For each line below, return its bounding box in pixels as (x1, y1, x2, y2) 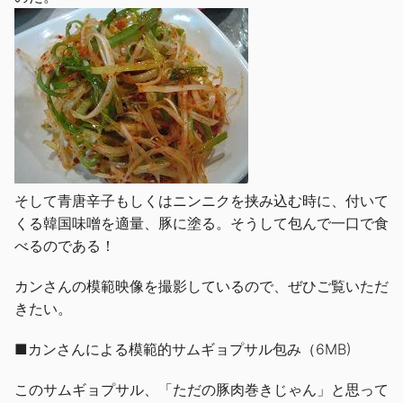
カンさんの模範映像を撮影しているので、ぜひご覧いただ (14, 276, 389, 295)
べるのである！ (14, 236, 115, 255)
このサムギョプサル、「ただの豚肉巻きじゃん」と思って (14, 380, 389, 399)
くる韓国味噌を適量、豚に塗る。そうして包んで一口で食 (14, 213, 389, 232)
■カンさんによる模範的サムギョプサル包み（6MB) (14, 339, 352, 358)
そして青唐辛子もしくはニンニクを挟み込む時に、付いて (14, 191, 389, 210)
